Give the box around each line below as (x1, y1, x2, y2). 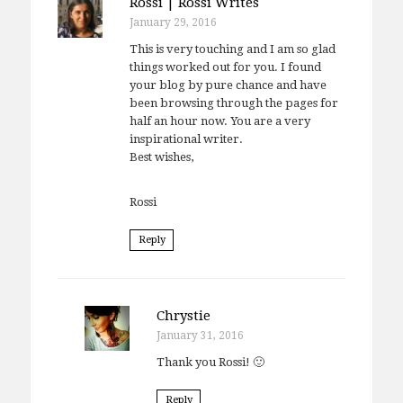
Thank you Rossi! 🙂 (156, 354, 264, 369)
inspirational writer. (129, 132, 243, 147)
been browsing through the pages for (129, 96, 338, 111)
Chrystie (156, 307, 210, 324)
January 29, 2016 (129, 16, 217, 30)
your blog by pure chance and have (129, 78, 327, 93)
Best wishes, (129, 150, 193, 165)
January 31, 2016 (156, 328, 244, 342)
